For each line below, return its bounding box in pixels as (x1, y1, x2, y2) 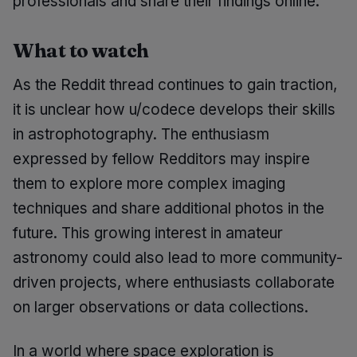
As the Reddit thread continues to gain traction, (13, 76, 337, 94)
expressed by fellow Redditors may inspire (13, 150, 310, 168)
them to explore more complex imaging (13, 175, 285, 193)
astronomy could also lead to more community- (13, 249, 343, 267)
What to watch (13, 39, 149, 62)
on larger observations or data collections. (13, 298, 308, 316)
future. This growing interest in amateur (13, 224, 283, 242)
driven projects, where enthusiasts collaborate (13, 273, 335, 292)
